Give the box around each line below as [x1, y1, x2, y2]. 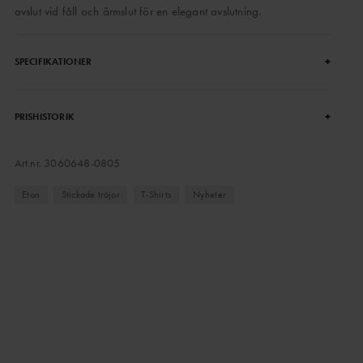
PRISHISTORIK [14, 110, 75, 123]
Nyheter [192, 187, 227, 201]
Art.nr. [14, 156, 45, 170]
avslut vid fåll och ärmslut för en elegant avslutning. [14, 3, 262, 19]
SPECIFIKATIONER [14, 55, 92, 68]
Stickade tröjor [61, 187, 120, 201]
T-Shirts [141, 187, 171, 201]
